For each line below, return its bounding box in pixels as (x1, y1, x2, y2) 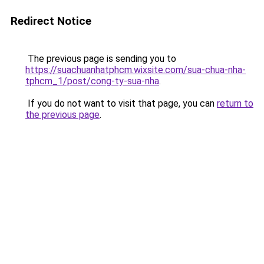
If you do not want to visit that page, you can (25, 98, 217, 109)
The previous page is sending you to (25, 53, 176, 64)
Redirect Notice (11, 14, 91, 28)
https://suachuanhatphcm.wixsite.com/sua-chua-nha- (25, 64, 246, 75)
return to (217, 98, 253, 109)
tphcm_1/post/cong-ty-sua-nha (25, 75, 159, 87)
